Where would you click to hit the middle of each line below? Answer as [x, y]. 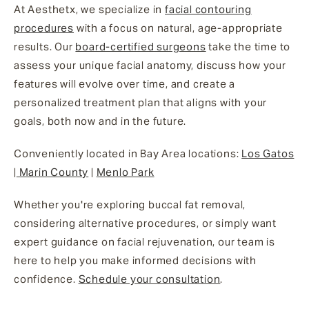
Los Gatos [268, 153]
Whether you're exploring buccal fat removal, [130, 204]
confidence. [46, 279]
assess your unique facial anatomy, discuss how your [150, 65]
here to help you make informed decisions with [135, 260]
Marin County [52, 172]
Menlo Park [125, 172]
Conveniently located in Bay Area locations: [128, 153]
